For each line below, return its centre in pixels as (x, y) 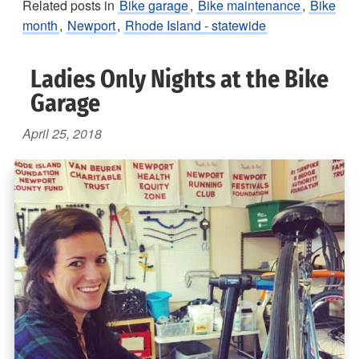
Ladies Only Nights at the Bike (179, 79)
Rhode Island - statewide (196, 25)
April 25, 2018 (62, 133)
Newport (91, 25)
